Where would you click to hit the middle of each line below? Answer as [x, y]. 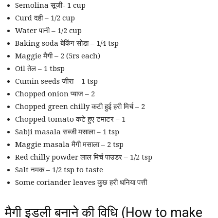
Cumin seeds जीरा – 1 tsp [56, 82]
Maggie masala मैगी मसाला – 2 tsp [69, 145]
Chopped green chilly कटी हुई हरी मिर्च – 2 [80, 107]
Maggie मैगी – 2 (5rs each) [58, 56]
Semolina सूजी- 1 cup [50, 6]
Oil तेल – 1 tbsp [40, 69]
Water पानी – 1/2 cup [48, 31]
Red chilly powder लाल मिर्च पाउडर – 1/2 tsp [84, 157]
